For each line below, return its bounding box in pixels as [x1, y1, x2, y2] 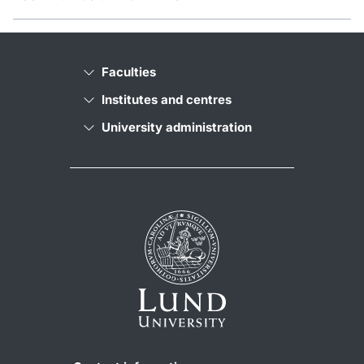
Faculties [102, 64, 156, 80]
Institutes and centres [102, 92, 232, 108]
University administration [102, 119, 252, 136]
